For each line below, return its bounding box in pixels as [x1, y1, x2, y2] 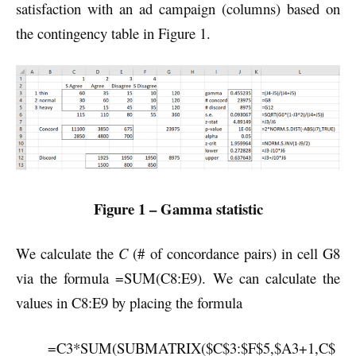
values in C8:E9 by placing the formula [16, 292, 242, 313]
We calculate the [16, 243, 119, 264]
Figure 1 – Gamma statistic [93, 198, 263, 220]
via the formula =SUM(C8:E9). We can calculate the [16, 268, 340, 288]
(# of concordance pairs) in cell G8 [128, 243, 341, 264]
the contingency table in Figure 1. [16, 23, 211, 44]
